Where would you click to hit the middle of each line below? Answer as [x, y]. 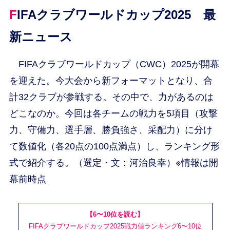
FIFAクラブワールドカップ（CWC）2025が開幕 [114, 64]
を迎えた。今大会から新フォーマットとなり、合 [111, 81]
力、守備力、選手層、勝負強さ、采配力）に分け [111, 130]
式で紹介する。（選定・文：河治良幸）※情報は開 [113, 163]
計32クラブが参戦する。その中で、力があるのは [111, 97]
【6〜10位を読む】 [115, 214]
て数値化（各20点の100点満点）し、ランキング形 [114, 146]
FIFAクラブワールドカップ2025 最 [13, 15]
